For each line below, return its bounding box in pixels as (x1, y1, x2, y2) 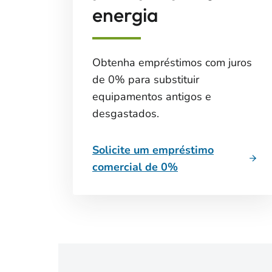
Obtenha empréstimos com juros (92, 55, 252, 70)
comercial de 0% (92, 160, 178, 174)
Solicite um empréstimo (92, 143, 214, 157)
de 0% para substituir (92, 72, 199, 87)
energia (92, 2, 158, 27)
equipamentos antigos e (92, 89, 211, 104)
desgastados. (92, 106, 159, 121)
